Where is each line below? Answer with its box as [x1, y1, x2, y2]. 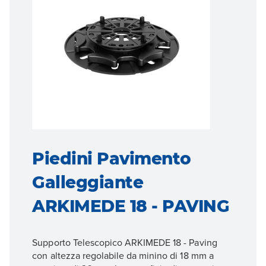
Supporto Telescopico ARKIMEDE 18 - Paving [32, 236, 217, 249]
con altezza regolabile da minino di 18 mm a [32, 249, 214, 262]
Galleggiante [32, 172, 144, 193]
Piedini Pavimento [32, 148, 191, 169]
